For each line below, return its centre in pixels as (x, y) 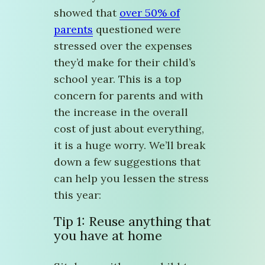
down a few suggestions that (127, 162)
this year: (77, 195)
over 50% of (150, 13)
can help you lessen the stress (131, 178)
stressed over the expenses (123, 46)
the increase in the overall (121, 112)
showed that (87, 13)
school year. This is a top (118, 79)
